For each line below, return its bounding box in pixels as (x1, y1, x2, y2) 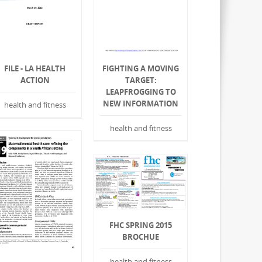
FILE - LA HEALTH (4, 63, 66, 74)
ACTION (20, 75, 50, 86)
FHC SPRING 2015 (109, 220, 173, 231)
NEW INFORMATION (103, 98, 179, 109)
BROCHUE (122, 232, 160, 243)
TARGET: (125, 75, 157, 86)
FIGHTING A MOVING (102, 63, 180, 74)
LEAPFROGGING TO (105, 87, 176, 98)
